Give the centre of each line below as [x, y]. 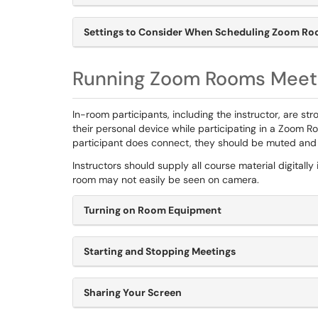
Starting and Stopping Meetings [160, 251]
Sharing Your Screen [133, 292]
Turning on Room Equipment [153, 210]
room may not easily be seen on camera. [167, 180]
